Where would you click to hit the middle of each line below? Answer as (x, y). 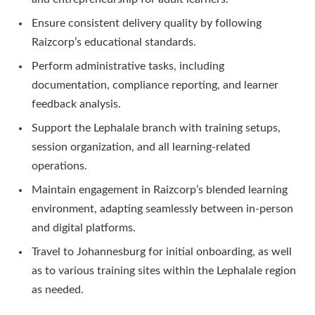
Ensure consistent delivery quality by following (147, 24)
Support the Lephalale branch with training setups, (156, 128)
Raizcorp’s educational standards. (114, 43)
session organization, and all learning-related (141, 147)
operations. (59, 166)
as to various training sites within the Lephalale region (164, 271)
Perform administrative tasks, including (128, 66)
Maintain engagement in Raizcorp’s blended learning (160, 190)
